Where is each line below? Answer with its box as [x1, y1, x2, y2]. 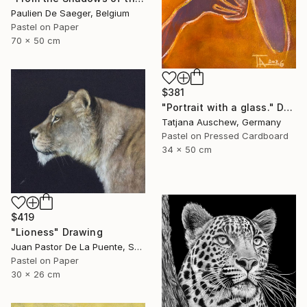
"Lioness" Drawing [11, 225, 103, 238]
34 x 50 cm [162, 144, 212, 156]
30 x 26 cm [11, 268, 60, 280]
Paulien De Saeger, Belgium [11, 7, 130, 19]
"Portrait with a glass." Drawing [284, 101, 293, 114]
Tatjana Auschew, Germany [162, 116, 281, 128]
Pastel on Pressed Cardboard [162, 130, 288, 142]
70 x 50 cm [11, 34, 60, 46]
